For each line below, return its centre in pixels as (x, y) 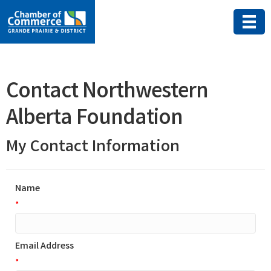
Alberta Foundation (94, 120)
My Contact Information (93, 148)
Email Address (44, 247)
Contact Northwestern (107, 93)
